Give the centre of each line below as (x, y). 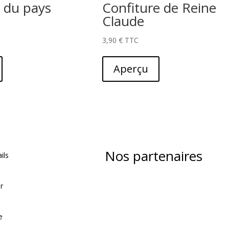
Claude (123, 21)
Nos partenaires (154, 156)
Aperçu (131, 69)
